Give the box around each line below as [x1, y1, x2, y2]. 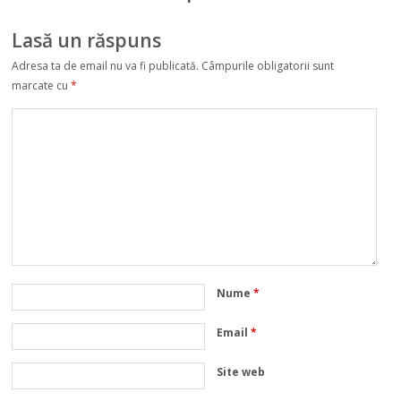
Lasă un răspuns [12, 27, 162, 53]
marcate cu [12, 78, 72, 94]
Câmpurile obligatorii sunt [199, 58, 335, 74]
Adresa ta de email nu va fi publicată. [12, 58, 200, 74]
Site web [217, 363, 266, 380]
